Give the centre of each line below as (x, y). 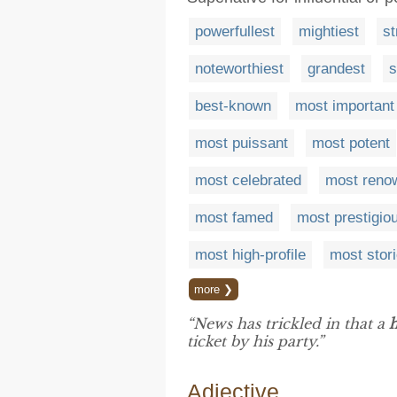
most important (345, 106)
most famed (234, 218)
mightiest (329, 31)
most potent (351, 143)
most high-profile (250, 255)
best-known (233, 106)
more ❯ (214, 289)
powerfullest (235, 31)
